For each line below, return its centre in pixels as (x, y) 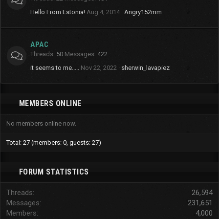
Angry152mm (143, 12)
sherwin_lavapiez (145, 68)
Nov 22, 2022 (99, 68)
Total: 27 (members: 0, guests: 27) (54, 142)
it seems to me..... (55, 68)
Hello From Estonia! (58, 12)
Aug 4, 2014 (103, 12)
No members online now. (41, 123)
